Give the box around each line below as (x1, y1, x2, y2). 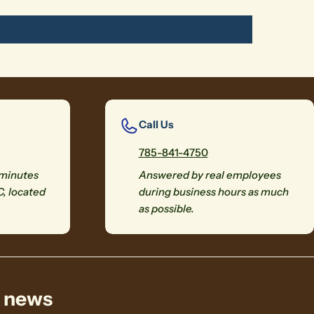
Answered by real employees (138, 168, 281, 182)
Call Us (138, 118, 174, 131)
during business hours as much (138, 185, 289, 198)
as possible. (138, 202, 194, 215)
